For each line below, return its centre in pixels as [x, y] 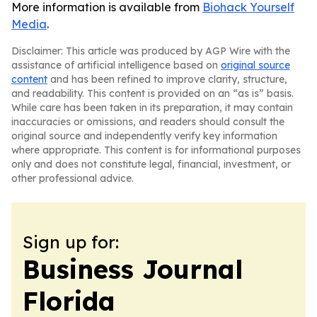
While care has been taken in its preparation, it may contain [152, 108]
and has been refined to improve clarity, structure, [167, 79]
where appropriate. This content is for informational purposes [156, 150]
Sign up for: [71, 242]
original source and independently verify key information [144, 136]
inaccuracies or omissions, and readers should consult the [148, 122]
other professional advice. [73, 178]
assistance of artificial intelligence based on [116, 65]
